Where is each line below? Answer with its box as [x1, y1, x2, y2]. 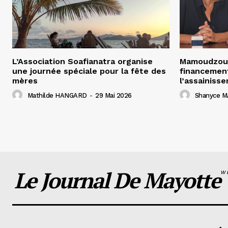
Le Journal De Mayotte [14, 165, 220, 194]
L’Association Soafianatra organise [12, 56, 153, 66]
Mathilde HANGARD [27, 91, 87, 99]
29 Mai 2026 [95, 91, 132, 99]
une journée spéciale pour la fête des [12, 66, 166, 76]
